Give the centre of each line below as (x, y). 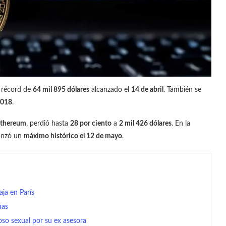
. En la (181, 123)
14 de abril (147, 90)
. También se (182, 90)
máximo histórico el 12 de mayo (73, 136)
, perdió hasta (48, 123)
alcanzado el (110, 90)
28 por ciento (91, 123)
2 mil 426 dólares (145, 123)
